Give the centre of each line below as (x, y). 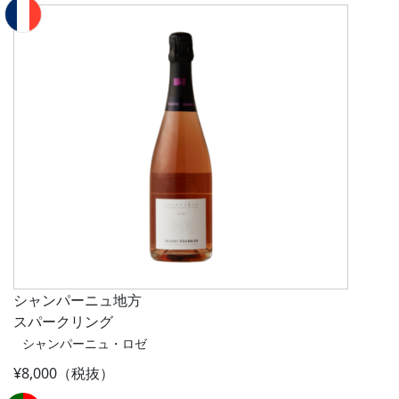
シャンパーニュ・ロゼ (85, 344)
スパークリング (63, 322)
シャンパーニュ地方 (77, 301)
